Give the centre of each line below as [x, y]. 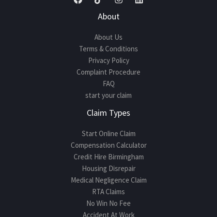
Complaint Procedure [108, 72]
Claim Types [108, 112]
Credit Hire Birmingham [108, 156]
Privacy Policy [108, 60]
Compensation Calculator [108, 145]
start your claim [108, 95]
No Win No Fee [108, 203]
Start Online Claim [108, 133]
